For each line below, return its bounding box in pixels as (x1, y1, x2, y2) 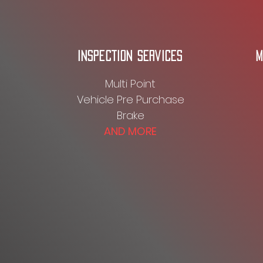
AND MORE (104, 124, 157, 139)
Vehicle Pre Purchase (76, 92, 184, 107)
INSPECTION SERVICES (77, 50, 183, 61)
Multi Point (105, 76, 156, 91)
